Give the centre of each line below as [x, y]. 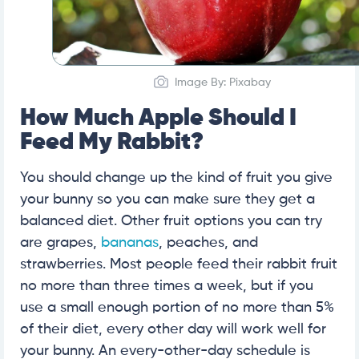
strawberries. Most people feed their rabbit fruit [179, 265]
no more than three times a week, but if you [167, 286]
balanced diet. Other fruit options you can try [171, 222]
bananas [130, 243]
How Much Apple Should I [158, 119]
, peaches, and [208, 243]
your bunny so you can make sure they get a [167, 200]
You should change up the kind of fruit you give [176, 178]
